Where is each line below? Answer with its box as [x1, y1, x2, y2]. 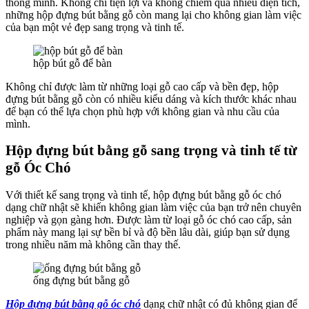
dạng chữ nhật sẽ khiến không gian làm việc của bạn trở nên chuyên [6, 201, 301, 213]
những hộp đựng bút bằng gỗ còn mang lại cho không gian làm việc [6, 9, 301, 21]
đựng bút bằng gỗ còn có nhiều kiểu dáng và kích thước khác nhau [6, 93, 297, 106]
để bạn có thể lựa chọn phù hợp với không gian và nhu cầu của [6, 106, 279, 118]
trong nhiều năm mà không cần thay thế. [6, 238, 181, 250]
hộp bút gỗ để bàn [33, 57, 112, 70]
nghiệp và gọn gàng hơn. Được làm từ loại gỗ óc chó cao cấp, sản [6, 213, 292, 226]
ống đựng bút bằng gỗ [33, 274, 130, 286]
